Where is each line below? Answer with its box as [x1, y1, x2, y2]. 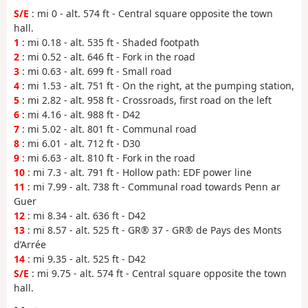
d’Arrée [14, 238, 46, 252]
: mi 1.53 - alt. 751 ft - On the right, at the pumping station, [19, 79, 294, 93]
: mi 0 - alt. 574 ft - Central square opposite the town [29, 7, 273, 21]
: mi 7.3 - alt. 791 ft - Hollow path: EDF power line [25, 166, 252, 179]
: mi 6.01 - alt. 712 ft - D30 [19, 137, 140, 151]
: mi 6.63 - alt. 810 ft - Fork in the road [19, 151, 195, 165]
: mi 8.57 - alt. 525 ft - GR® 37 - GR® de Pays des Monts [25, 223, 282, 237]
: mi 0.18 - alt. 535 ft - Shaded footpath [19, 36, 199, 49]
